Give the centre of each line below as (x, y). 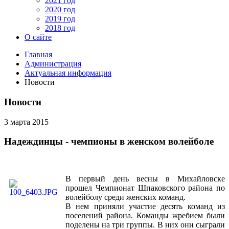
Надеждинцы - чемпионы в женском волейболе (109, 142)
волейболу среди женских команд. (127, 197)
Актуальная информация (68, 73)
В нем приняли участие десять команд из (145, 207)
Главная (38, 55)
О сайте (38, 37)
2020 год (60, 10)
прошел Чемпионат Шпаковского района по (145, 188)
